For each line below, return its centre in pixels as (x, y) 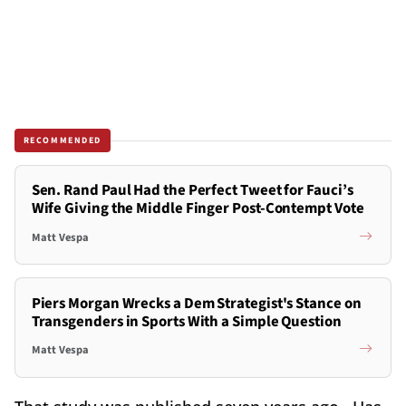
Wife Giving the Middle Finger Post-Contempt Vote (198, 209)
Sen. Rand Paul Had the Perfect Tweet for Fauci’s (192, 191)
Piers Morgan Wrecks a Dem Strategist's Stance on (196, 303)
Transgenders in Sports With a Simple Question (186, 321)
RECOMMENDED (63, 140)
